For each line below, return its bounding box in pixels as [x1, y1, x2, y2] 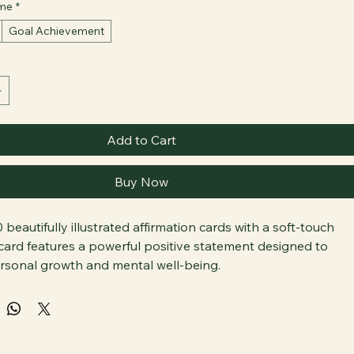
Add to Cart [107, 151, 177, 167]
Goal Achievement [9, 43, 105, 57]
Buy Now [115, 193, 169, 209]
